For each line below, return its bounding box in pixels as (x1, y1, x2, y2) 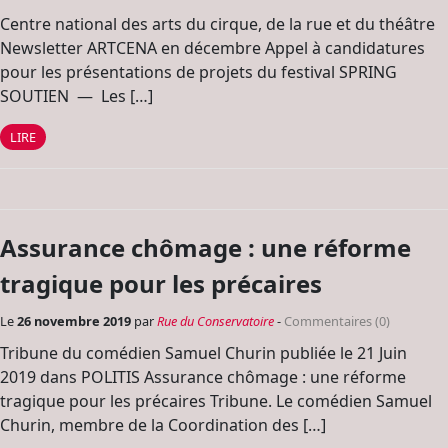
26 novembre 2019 (17, 311, 134, 330)
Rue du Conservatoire (157, 311, 274, 330)
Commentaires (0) (284, 311, 390, 330)
